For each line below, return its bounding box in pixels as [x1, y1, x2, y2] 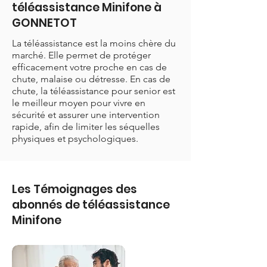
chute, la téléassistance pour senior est [12, 85, 175, 97]
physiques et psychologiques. [12, 133, 138, 144]
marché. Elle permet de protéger [12, 49, 151, 61]
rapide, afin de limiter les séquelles [12, 121, 160, 132]
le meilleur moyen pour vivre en [12, 97, 145, 108]
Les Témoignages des [12, 181, 137, 197]
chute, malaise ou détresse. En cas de [12, 73, 170, 85]
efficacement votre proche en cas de [12, 61, 167, 73]
